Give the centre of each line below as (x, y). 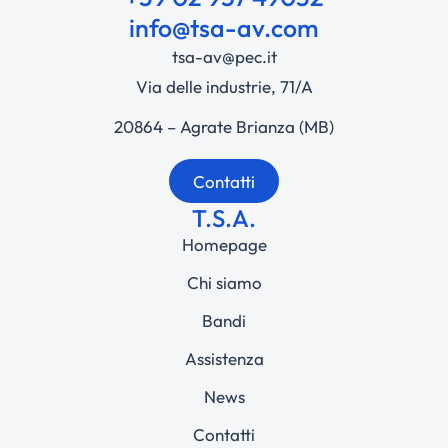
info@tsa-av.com (224, 28)
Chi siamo (224, 283)
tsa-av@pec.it (224, 57)
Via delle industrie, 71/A (224, 87)
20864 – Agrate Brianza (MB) (224, 127)
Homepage (224, 245)
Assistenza (224, 359)
